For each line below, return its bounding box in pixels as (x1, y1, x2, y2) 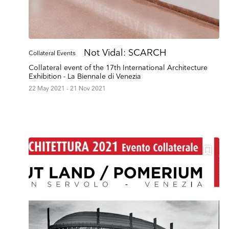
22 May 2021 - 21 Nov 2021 (29, 85, 106, 93)
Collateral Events (29, 50, 76, 58)
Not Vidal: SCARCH (84, 48, 166, 59)
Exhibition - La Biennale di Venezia (29, 72, 141, 81)
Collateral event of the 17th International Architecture (29, 63, 208, 73)
